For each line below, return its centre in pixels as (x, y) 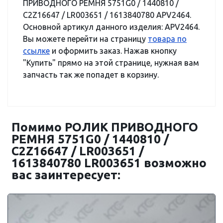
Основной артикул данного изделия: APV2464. (111, 27)
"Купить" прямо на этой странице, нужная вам (111, 63)
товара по (167, 39)
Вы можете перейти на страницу (85, 39)
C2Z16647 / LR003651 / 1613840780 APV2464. (107, 15)
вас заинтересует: (66, 175)
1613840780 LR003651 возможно (109, 163)
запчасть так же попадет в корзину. (91, 75)
